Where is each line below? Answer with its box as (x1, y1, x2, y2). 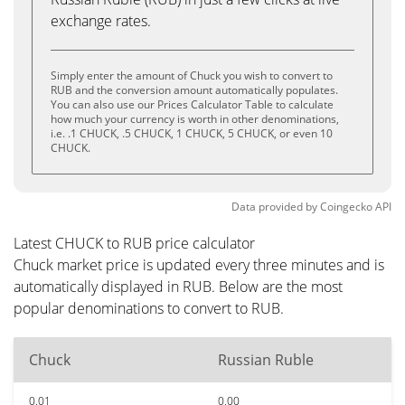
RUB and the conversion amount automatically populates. (51, 82, 338, 98)
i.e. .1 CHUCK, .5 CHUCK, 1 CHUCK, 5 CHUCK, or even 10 (51, 126, 333, 141)
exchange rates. (51, 11, 151, 31)
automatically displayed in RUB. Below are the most (14, 277, 343, 297)
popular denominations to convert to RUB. (14, 298, 284, 318)
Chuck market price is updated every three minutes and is (14, 255, 384, 275)
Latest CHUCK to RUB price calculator (14, 233, 255, 253)
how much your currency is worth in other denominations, (51, 111, 339, 127)
